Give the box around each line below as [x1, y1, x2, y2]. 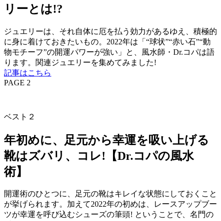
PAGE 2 [4, 78, 31, 87]
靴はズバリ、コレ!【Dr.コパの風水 [4, 149, 194, 162]
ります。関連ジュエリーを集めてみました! [4, 58, 156, 67]
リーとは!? [4, 2, 63, 15]
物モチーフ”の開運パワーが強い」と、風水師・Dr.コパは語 [4, 47, 215, 56]
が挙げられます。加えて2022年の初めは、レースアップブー [4, 200, 217, 209]
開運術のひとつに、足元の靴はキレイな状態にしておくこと [4, 189, 217, 198]
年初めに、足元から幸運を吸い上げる [4, 133, 209, 147]
